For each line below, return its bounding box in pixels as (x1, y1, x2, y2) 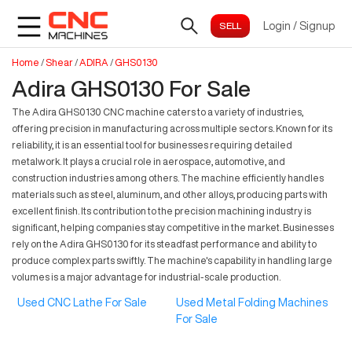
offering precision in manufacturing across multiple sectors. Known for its (12, 123, 332, 134)
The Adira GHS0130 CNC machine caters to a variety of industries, (12, 107, 303, 117)
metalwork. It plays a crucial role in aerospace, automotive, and (12, 156, 285, 167)
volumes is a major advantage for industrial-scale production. (12, 272, 280, 282)
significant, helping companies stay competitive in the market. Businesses (12, 222, 334, 233)
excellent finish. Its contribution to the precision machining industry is (12, 206, 311, 216)
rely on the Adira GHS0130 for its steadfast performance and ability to (12, 239, 317, 249)
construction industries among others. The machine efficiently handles (12, 173, 324, 183)
